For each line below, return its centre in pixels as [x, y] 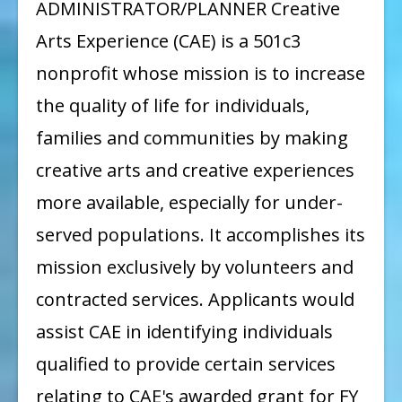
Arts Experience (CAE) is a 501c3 [168, 40]
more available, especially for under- [189, 202]
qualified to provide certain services [186, 363]
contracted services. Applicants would [195, 299]
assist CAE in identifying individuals [184, 331]
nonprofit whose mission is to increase [201, 73]
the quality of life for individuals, [173, 105]
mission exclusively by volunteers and [195, 267]
